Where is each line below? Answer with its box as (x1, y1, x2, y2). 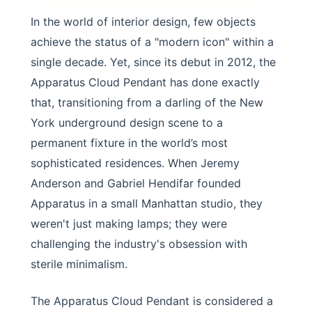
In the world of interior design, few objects (31, 15, 256, 29)
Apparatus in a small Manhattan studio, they (31, 196, 263, 210)
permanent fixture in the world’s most (31, 136, 228, 150)
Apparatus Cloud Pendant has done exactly (31, 75, 260, 89)
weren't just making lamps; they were (31, 217, 227, 231)
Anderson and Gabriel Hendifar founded (31, 176, 241, 190)
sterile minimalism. (31, 257, 127, 271)
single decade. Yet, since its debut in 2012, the (31, 55, 276, 69)
